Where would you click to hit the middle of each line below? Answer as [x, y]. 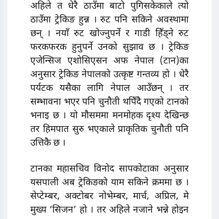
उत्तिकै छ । [48, 143]
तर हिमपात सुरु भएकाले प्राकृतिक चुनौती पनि [109, 130]
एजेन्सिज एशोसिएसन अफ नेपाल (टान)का [109, 61]
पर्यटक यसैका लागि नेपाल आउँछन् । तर [109, 88]
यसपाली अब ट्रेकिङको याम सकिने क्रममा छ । [109, 183]
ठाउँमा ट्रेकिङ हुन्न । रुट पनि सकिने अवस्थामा [109, 20]
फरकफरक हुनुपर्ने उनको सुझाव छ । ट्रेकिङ [109, 47]
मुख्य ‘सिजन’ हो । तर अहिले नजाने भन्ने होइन [109, 211]
